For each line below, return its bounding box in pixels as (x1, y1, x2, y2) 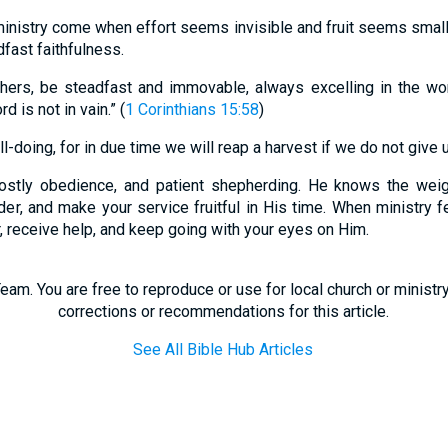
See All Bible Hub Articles (133, 340, 313, 359)
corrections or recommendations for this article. (57, 302, 389, 321)
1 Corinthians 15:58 (124, 100, 259, 119)
